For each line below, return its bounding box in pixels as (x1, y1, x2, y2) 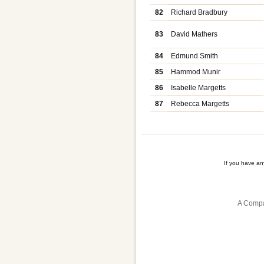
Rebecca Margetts (171, 100, 230, 108)
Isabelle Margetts (171, 84, 226, 93)
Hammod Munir (171, 68, 221, 77)
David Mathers (171, 30, 218, 39)
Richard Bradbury (171, 8, 228, 17)
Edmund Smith (171, 52, 219, 61)
